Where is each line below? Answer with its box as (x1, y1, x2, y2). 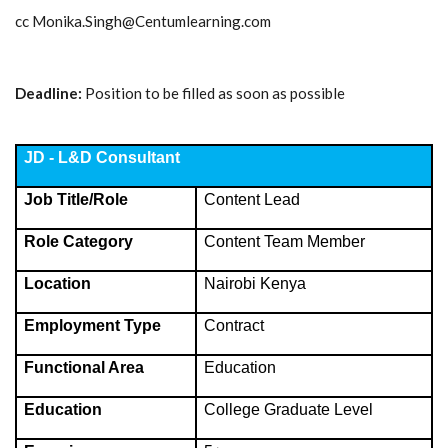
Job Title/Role (24, 191, 128, 209)
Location (24, 275, 91, 293)
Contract (204, 317, 264, 335)
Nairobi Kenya (204, 275, 306, 293)
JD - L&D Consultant (24, 149, 180, 167)
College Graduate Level (204, 401, 373, 419)
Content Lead (204, 191, 300, 209)
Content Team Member (204, 233, 365, 251)
